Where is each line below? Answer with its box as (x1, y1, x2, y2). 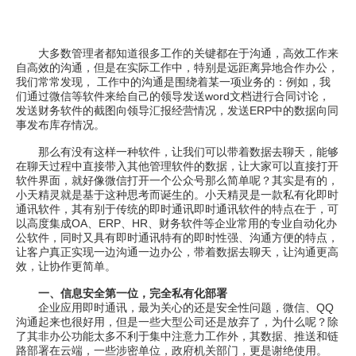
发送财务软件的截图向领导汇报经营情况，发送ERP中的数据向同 (16, 104, 339, 117)
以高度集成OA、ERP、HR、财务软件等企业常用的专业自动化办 (16, 217, 337, 230)
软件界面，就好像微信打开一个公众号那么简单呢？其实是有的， (16, 174, 339, 187)
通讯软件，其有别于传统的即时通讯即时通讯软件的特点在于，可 (16, 203, 339, 215)
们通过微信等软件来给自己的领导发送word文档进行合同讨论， (16, 90, 330, 103)
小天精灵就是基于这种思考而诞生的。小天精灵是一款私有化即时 (16, 188, 339, 201)
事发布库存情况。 (16, 118, 105, 131)
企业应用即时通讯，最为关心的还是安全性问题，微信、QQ (16, 301, 334, 314)
